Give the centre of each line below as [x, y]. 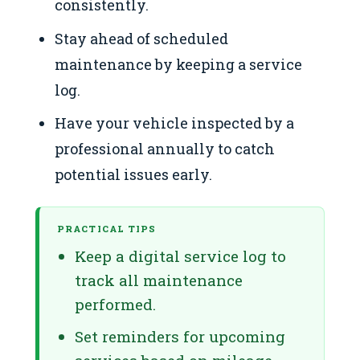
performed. [115, 305]
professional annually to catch [165, 149]
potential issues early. [134, 175]
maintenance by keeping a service [179, 64]
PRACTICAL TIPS [107, 229]
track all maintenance [159, 280]
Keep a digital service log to [180, 256]
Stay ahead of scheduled [142, 38]
